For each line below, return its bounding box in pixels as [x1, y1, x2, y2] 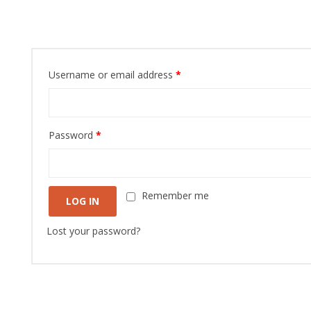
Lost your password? [47, 224, 140, 237]
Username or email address [49, 68, 176, 81]
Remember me [142, 189, 209, 202]
